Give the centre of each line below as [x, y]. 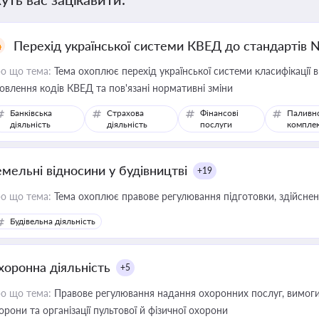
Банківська [31, 113]
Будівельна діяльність [53, 221]
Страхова [126, 113]
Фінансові [219, 113]
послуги [216, 124]
